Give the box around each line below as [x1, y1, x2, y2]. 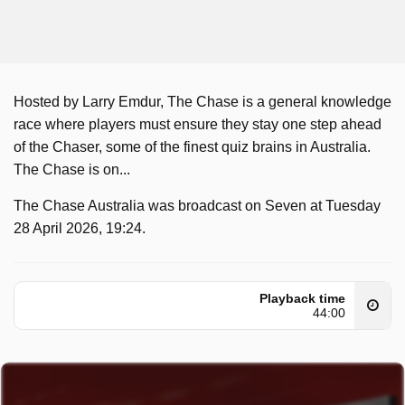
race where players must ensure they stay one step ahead [14, 117, 381, 132]
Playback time [259, 291, 345, 306]
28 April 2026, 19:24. [14, 221, 146, 236]
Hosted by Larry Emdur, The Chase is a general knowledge [14, 94, 391, 109]
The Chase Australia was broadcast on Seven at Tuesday [14, 198, 381, 213]
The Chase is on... [14, 162, 130, 177]
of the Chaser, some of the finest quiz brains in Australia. [14, 139, 371, 155]
